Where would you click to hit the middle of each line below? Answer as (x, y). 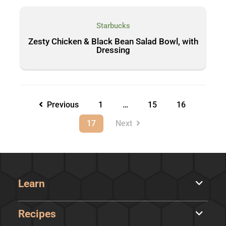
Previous (61, 105)
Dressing (113, 50)
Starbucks (113, 25)
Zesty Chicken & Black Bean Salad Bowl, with (113, 41)
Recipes (37, 214)
